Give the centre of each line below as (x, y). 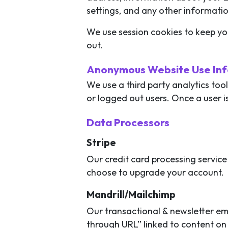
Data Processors (128, 122)
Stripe (101, 143)
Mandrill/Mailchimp (131, 195)
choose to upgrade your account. (155, 173)
